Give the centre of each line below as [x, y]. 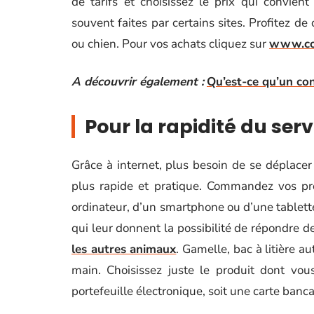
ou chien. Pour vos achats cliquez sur [170, 44]
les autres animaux [124, 249]
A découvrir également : [138, 82]
